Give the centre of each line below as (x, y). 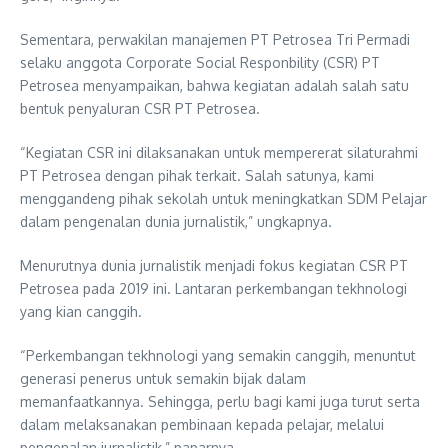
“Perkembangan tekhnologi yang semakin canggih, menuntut (218, 355)
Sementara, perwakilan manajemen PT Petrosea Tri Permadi (215, 39)
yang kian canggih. (81, 311)
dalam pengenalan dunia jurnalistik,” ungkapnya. (176, 221)
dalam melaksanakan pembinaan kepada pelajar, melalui (202, 424)
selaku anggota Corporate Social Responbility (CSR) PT (200, 62)
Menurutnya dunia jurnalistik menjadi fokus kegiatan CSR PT (214, 265)
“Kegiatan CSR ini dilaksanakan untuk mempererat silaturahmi (219, 152)
